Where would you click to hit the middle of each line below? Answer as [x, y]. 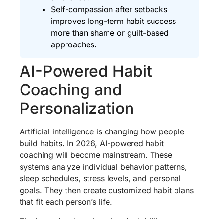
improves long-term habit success [113, 21]
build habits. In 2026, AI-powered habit [92, 143]
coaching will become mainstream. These [96, 155]
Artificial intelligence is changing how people [102, 131]
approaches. [74, 44]
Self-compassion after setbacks [109, 9]
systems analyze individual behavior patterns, [103, 166]
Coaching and [71, 89]
